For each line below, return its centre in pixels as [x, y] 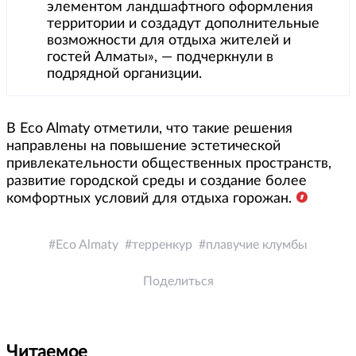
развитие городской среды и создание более [157, 181]
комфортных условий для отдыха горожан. [149, 198]
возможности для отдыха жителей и [169, 40]
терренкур [162, 244]
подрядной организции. [124, 74]
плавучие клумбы [257, 244]
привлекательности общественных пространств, [169, 163]
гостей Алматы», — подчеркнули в [160, 57]
